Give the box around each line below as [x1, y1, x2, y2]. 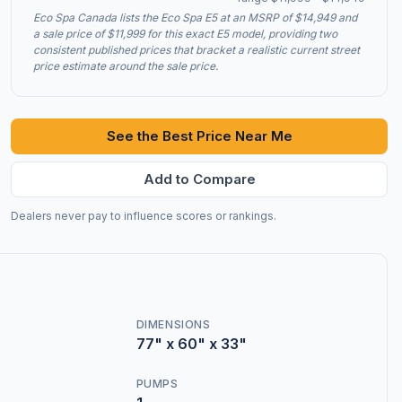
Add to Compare [143, 170, 256, 188]
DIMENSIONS [135, 318, 211, 331]
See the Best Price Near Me [106, 127, 293, 144]
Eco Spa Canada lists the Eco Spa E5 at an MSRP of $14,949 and [33, 11, 357, 24]
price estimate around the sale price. [33, 59, 218, 73]
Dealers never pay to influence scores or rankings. [11, 209, 276, 223]
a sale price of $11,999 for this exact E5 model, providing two [33, 27, 337, 40]
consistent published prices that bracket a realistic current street [33, 43, 360, 57]
